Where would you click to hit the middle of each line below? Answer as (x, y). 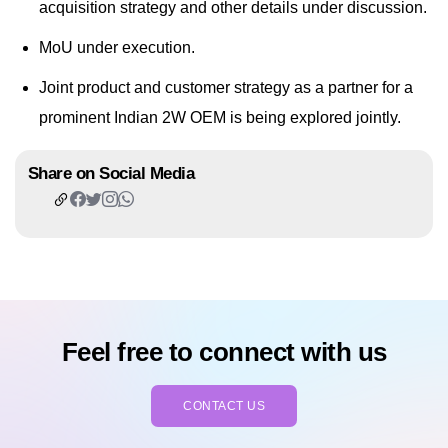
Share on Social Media (111, 174)
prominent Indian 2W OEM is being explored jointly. (220, 118)
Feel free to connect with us (224, 351)
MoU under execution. (117, 48)
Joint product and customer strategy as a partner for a (226, 88)
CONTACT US (224, 405)
